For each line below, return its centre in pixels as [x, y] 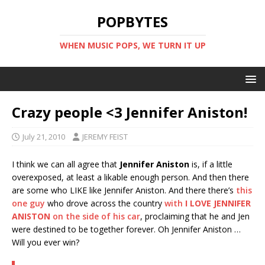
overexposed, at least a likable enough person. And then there [130, 177]
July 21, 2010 [44, 137]
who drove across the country [105, 203]
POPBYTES [132, 22]
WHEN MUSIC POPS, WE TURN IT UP [132, 45]
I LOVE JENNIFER [218, 203]
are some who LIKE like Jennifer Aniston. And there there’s [124, 190]
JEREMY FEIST [105, 137]
